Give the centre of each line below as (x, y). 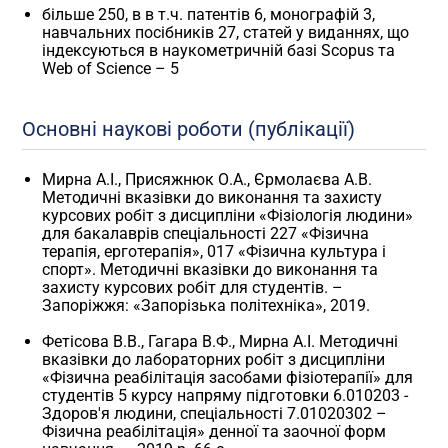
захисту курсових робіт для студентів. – (193, 287)
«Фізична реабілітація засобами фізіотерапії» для (228, 377)
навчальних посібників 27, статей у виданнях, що (226, 32)
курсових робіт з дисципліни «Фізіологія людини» (228, 215)
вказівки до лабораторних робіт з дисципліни (214, 359)
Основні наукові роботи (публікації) (189, 128)
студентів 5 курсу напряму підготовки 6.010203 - (225, 395)
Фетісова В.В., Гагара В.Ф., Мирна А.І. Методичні (220, 341)
